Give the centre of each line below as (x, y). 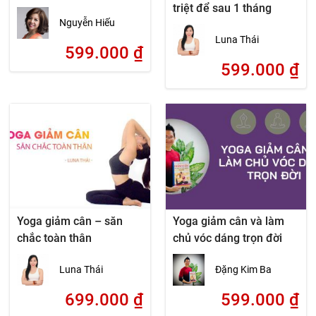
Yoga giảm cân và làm (228, 221)
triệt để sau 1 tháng (222, 8)
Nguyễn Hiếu (87, 23)
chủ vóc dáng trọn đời (227, 238)
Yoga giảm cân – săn (70, 221)
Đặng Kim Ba (243, 269)
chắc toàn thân (55, 238)
